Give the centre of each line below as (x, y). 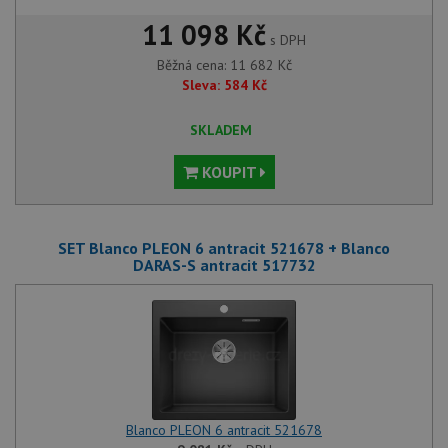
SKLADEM (221, 130)
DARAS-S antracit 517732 (224, 265)
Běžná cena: (193, 65)
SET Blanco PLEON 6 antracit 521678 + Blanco (224, 248)
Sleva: (200, 85)
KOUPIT (228, 172)
